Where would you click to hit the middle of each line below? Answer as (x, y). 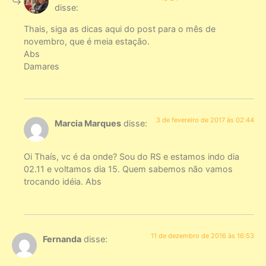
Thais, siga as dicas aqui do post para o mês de (120, 28)
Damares (42, 66)
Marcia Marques (88, 123)
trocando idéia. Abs (63, 182)
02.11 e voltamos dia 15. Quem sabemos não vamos (128, 169)
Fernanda (62, 239)
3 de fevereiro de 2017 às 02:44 (205, 120)
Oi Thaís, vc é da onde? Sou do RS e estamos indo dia (132, 157)
